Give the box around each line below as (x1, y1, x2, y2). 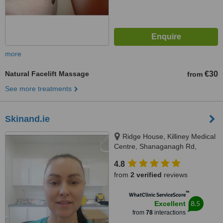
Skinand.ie (5, 114, 50, 124)
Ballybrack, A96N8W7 (114, 152, 182, 160)
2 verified (130, 171, 162, 179)
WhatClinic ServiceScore (128, 192, 186, 198)
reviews (162, 171, 188, 179)
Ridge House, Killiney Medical (122, 132, 216, 140)
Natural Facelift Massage (5, 70, 89, 78)
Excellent (154, 200, 186, 208)
